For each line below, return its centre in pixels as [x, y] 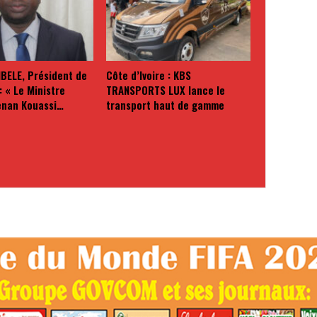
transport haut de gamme [165, 105]
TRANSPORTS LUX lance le [165, 90]
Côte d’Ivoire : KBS [148, 75]
